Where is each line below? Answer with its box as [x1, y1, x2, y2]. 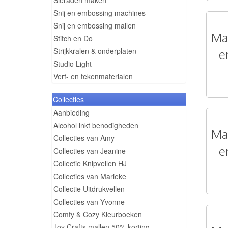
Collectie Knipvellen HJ [53, 158, 127, 168]
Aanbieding [53, 107, 90, 118]
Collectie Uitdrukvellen [53, 184, 125, 194]
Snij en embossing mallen [53, 20, 136, 31]
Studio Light [53, 59, 92, 69]
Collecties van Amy [53, 133, 115, 143]
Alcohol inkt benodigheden [53, 120, 138, 130]
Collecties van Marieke [53, 171, 126, 181]
